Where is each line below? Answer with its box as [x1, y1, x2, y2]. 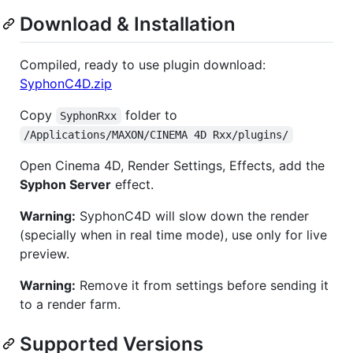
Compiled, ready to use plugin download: [20, 56, 266, 72]
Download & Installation [20, 12, 236, 35]
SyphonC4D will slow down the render [76, 207, 309, 224]
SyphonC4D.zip [20, 75, 112, 91]
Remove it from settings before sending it [76, 277, 329, 293]
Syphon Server [20, 176, 111, 192]
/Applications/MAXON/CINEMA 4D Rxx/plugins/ [24, 128, 289, 141]
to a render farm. [20, 295, 121, 312]
